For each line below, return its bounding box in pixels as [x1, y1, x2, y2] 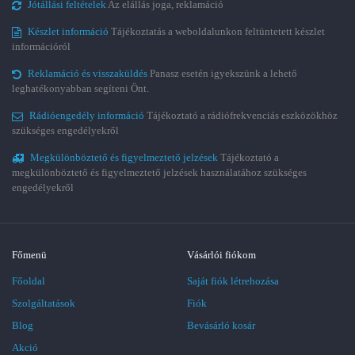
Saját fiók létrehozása [187, 275, 279, 287]
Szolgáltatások [12, 297, 75, 309]
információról [12, 40, 71, 52]
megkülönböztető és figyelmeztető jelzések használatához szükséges [12, 166, 307, 178]
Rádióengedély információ [29, 109, 147, 121]
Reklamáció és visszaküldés [28, 67, 150, 79]
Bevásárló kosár [187, 319, 255, 331]
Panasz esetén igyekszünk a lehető [150, 67, 297, 79]
